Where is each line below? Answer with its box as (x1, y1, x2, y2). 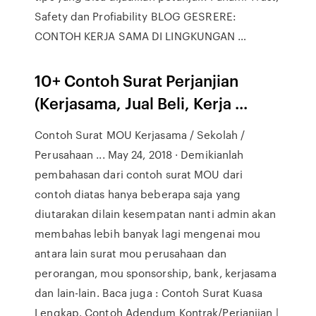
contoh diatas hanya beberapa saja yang (35, 186, 241, 202)
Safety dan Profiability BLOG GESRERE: (35, 8, 236, 24)
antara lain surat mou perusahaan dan (35, 245, 226, 261)
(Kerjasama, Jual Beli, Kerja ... (35, 92, 248, 114)
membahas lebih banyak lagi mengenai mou (35, 226, 261, 241)
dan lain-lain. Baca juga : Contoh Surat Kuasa (35, 285, 262, 300)
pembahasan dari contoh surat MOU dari (35, 166, 243, 182)
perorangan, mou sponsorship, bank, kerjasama (35, 265, 276, 281)
